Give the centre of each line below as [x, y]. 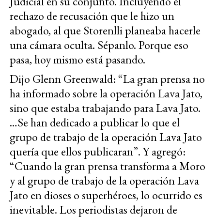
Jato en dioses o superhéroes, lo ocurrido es [106, 195]
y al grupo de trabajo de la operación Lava [104, 180]
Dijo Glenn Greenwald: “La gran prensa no [107, 78]
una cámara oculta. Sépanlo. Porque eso [99, 45]
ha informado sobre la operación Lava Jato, [106, 93]
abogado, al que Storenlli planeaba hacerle [105, 30]
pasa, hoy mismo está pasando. [77, 59]
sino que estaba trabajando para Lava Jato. [105, 108]
